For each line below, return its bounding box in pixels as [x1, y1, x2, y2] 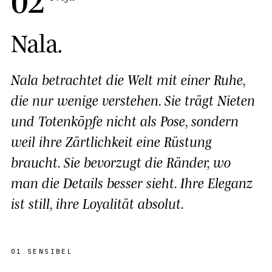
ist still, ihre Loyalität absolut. [11, 193, 185, 212]
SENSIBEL [27, 246, 73, 256]
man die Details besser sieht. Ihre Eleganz [11, 172, 253, 191]
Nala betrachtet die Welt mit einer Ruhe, [11, 69, 245, 88]
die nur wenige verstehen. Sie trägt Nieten [11, 90, 255, 109]
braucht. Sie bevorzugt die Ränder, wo [11, 152, 231, 171]
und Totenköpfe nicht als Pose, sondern [11, 110, 239, 129]
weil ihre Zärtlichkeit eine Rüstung [11, 131, 212, 150]
